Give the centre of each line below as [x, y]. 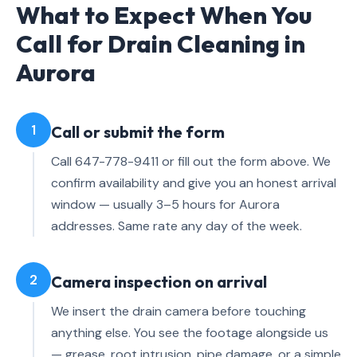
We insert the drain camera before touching [178, 312]
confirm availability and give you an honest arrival [194, 183]
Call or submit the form [138, 132]
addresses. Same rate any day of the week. [177, 226]
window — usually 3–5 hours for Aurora [165, 205]
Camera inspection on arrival [159, 282]
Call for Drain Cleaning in [161, 44]
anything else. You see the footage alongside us [190, 333]
